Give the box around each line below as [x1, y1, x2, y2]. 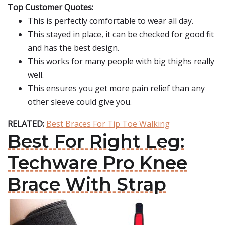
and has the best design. [28, 42, 119, 53]
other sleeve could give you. [28, 96, 132, 107]
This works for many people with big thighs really [28, 56, 214, 67]
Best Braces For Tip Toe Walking [46, 118, 170, 129]
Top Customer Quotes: [8, 2, 93, 13]
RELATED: [8, 118, 46, 129]
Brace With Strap [8, 173, 166, 195]
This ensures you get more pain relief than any [28, 83, 205, 94]
